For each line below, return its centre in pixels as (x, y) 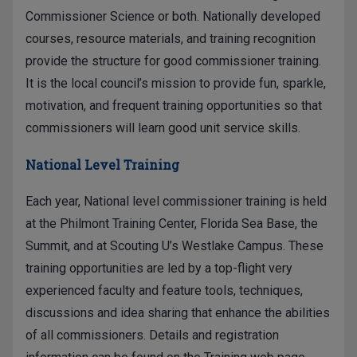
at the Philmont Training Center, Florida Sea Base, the (172, 223)
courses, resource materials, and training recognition (171, 38)
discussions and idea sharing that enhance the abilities (178, 312)
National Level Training (102, 164)
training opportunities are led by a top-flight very (159, 268)
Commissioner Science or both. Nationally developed (173, 16)
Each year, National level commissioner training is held (176, 201)
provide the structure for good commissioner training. (173, 61)
